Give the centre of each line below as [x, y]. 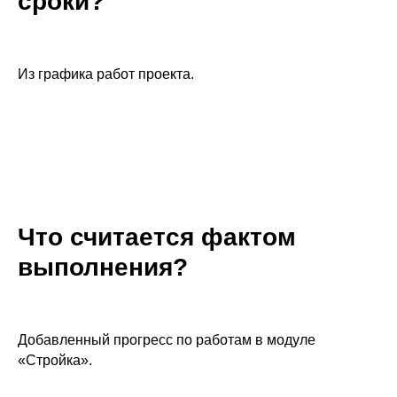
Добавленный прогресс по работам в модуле [167, 340]
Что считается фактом [157, 237]
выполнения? [103, 267]
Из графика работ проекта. [106, 74]
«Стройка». [55, 360]
